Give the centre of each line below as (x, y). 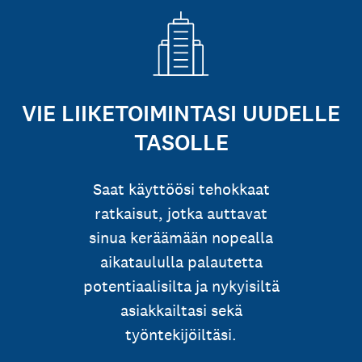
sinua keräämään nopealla (181, 238)
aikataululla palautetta (181, 262)
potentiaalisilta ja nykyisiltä (181, 286)
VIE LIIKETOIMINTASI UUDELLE (181, 114)
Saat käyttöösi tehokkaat (181, 189)
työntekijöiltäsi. (181, 335)
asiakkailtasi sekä (181, 310)
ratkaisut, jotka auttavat (181, 213)
